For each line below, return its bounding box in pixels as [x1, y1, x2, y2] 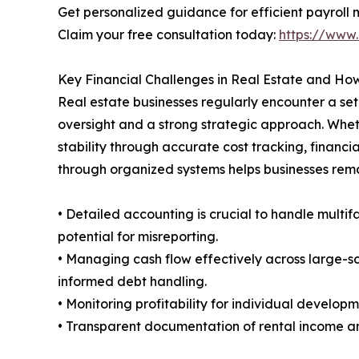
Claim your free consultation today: [58, 26, 279, 42]
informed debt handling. [58, 272, 207, 289]
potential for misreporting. [58, 228, 218, 244]
